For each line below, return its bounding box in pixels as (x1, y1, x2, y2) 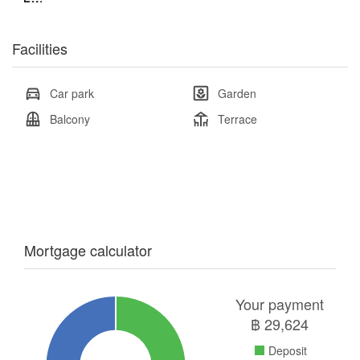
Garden (218, 84, 256, 101)
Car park (50, 84, 94, 101)
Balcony (50, 110, 90, 127)
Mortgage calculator (24, 239, 152, 260)
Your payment (235, 292, 324, 314)
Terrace (218, 110, 257, 127)
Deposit (268, 342, 307, 358)
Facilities (12, 37, 67, 59)
